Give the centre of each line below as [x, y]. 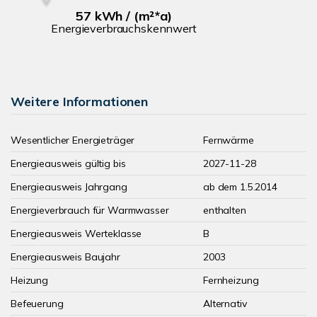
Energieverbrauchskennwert [124, 28]
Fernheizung [231, 280]
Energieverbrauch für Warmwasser [90, 210]
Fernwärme [229, 140]
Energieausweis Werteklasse [76, 234]
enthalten [225, 210]
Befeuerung [37, 304]
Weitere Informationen [79, 102]
